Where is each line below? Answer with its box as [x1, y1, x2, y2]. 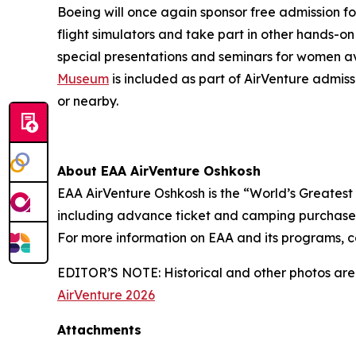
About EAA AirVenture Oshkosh [57, 162, 261, 179]
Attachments [57, 321, 141, 338]
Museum [57, 70, 109, 87]
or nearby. [57, 92, 118, 109]
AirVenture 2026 [57, 286, 155, 303]
